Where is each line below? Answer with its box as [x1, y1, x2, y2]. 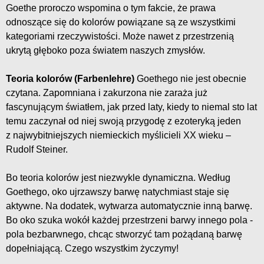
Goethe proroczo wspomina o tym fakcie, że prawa [6, 2, 216, 13]
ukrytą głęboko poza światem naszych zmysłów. [6, 45, 205, 55]
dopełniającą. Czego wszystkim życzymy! [6, 243, 179, 253]
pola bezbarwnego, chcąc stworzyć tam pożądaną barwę [6, 229, 242, 239]
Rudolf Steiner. [6, 144, 68, 154]
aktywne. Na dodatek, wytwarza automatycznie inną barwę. [6, 200, 252, 211]
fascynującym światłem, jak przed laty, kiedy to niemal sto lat [6, 101, 257, 112]
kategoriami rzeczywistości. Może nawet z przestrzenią [6, 31, 234, 41]
